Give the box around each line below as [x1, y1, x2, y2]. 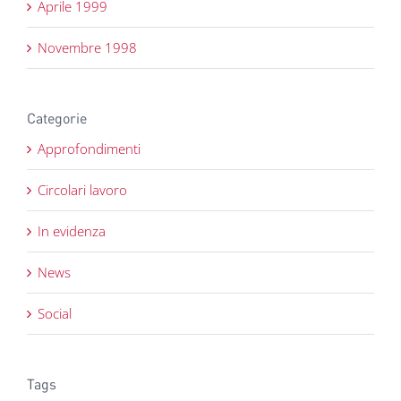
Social [38, 303, 72, 322]
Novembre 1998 [38, 38, 137, 57]
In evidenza [38, 221, 106, 240]
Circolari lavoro [38, 180, 127, 199]
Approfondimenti [38, 139, 141, 158]
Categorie [27, 109, 87, 127]
